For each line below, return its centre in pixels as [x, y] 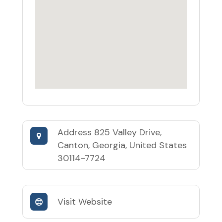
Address [76, 132]
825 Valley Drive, [128, 132]
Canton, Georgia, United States [122, 145]
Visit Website [84, 202]
